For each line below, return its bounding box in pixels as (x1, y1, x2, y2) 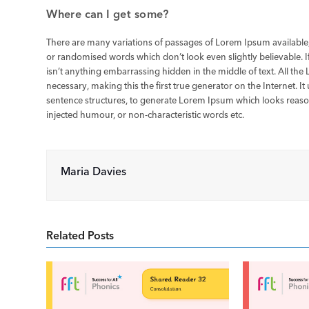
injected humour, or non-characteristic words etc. (46, 110, 245, 120)
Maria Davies (61, 165, 127, 178)
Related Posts (46, 229, 114, 242)
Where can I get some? (46, 7, 169, 21)
